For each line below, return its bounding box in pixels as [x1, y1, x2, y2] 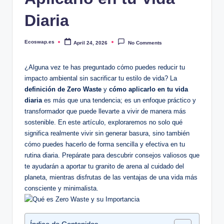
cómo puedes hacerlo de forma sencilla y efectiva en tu [24, 140, 185, 148]
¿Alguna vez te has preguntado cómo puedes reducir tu [24, 63, 185, 71]
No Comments [127, 39, 162, 45]
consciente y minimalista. [24, 184, 98, 192]
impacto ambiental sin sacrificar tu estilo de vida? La [24, 74, 177, 82]
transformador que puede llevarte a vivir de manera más [24, 107, 186, 115]
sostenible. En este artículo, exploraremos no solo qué [24, 118, 182, 126]
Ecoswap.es [24, 38, 54, 44]
